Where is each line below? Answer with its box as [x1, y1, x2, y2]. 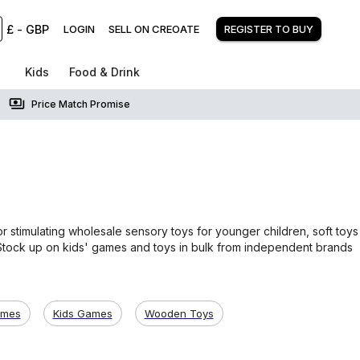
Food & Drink [69, 65, 140, 79]
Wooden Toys [144, 306, 214, 320]
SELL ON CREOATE [108, 22, 199, 35]
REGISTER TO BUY [224, 22, 313, 35]
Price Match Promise [31, 97, 130, 110]
